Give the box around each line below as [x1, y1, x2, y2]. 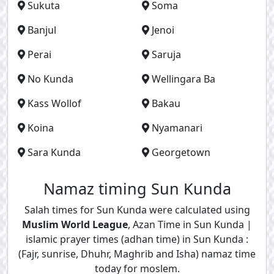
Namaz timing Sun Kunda [43, 178, 231, 199]
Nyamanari [152, 121, 202, 135]
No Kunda [28, 72, 73, 86]
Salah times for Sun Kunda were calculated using [24, 203, 250, 217]
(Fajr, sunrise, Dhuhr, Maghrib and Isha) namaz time [18, 247, 256, 261]
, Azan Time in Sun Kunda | [128, 218, 252, 231]
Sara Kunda [28, 146, 81, 159]
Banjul [28, 23, 56, 37]
